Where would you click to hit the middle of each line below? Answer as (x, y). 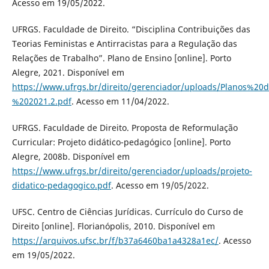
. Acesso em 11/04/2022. (120, 101)
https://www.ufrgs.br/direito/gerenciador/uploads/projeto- (132, 171)
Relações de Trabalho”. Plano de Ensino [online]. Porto (121, 58)
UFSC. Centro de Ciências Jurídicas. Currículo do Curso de (127, 212)
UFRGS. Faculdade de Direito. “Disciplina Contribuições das (131, 29)
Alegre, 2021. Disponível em (68, 73)
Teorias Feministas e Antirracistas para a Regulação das (124, 44)
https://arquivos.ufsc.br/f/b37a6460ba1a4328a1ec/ (115, 241)
